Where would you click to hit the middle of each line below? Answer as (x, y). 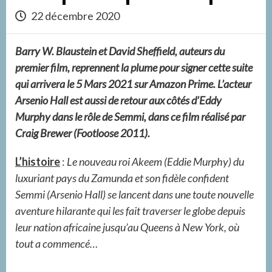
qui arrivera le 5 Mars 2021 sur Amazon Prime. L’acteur (133, 84)
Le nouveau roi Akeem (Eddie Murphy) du (155, 161)
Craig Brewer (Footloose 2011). (83, 133)
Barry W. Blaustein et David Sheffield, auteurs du (120, 51)
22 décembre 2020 (74, 16)
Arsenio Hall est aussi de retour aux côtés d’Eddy (118, 100)
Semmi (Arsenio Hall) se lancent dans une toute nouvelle (134, 194)
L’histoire (38, 161)
